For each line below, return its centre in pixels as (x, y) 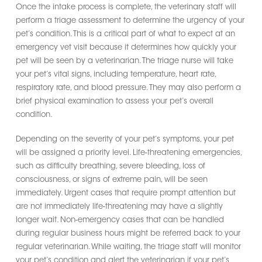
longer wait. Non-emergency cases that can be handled (120, 220)
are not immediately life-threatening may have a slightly (119, 207)
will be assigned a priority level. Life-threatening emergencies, (128, 153)
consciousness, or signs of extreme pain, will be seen (111, 180)
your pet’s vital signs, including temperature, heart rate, (116, 74)
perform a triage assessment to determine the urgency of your (130, 20)
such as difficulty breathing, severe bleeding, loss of (110, 166)
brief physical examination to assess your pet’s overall (114, 101)
